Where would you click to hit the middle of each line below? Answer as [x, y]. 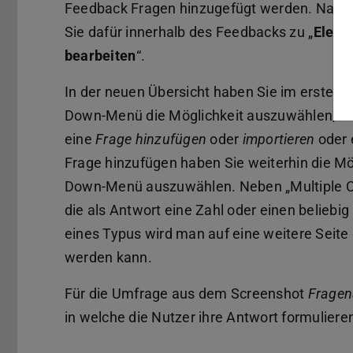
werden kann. [108, 257]
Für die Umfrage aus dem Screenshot [186, 293]
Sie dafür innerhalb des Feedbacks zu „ [189, 32]
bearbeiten [100, 56]
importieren [279, 139]
